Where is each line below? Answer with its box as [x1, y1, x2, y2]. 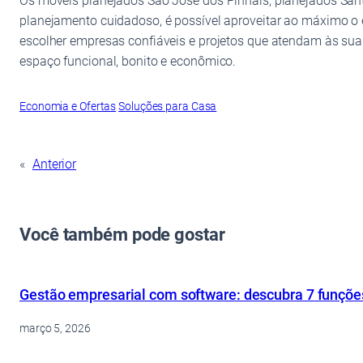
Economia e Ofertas [19, 99, 117, 113]
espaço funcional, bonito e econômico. [19, 53, 237, 69]
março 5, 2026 [19, 321, 91, 335]
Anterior [32, 156, 77, 172]
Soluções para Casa [118, 99, 217, 113]
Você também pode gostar [19, 224, 225, 245]
